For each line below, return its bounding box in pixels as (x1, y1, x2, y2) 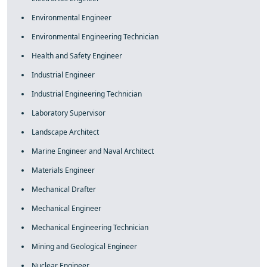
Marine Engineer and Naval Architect (32, 146, 154, 156)
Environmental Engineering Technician (32, 32, 159, 42)
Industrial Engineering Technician (32, 89, 142, 99)
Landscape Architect (32, 127, 99, 137)
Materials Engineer (32, 165, 95, 175)
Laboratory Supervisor (32, 108, 105, 118)
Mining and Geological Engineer (32, 241, 137, 252)
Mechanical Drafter (32, 184, 96, 194)
